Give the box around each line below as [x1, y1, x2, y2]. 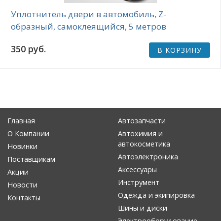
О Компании [7, 128, 49, 138]
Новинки [7, 141, 37, 151]
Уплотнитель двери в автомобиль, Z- [11, 8, 167, 20]
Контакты [7, 192, 40, 202]
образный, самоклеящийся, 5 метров [11, 21, 167, 33]
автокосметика [118, 139, 170, 148]
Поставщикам [7, 154, 55, 164]
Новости [7, 180, 37, 189]
